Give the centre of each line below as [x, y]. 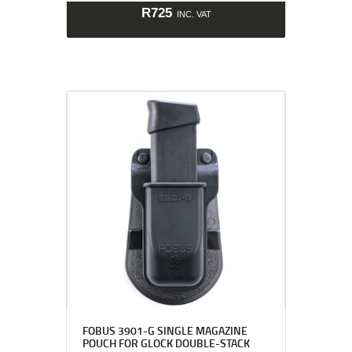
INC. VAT [194, 14]
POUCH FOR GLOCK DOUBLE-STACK [166, 343]
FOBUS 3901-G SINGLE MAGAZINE [165, 330]
